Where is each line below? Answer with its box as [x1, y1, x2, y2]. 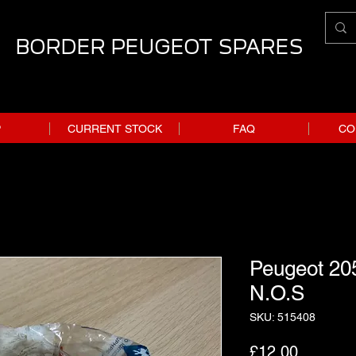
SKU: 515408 [250, 310, 315, 323]
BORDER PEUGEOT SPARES [15, 35, 303, 59]
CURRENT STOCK [67, 122, 162, 135]
